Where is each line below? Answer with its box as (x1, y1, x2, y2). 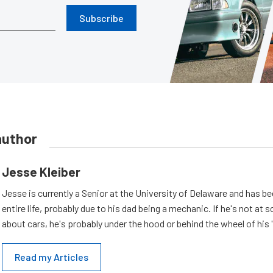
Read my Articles (15, 251, 88, 263)
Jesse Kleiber (2, 164, 80, 179)
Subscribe (79, 12, 124, 24)
